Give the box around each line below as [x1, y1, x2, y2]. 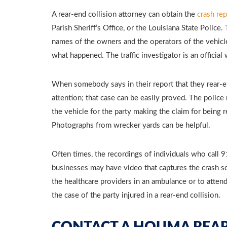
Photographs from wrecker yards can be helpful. [52, 122, 210, 129]
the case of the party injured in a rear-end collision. [52, 192, 220, 199]
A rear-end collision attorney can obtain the [52, 11, 197, 18]
